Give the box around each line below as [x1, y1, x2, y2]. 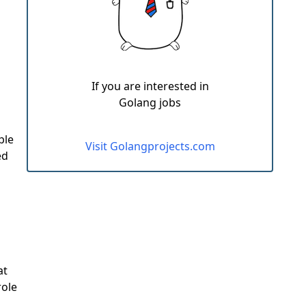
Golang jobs [119, 95, 181, 110]
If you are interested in [91, 79, 209, 94]
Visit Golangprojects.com [85, 139, 215, 154]
